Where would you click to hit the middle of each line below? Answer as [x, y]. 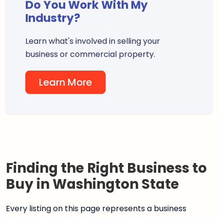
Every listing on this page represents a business [96, 209]
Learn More [66, 82]
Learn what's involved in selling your [93, 41]
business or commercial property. [90, 54]
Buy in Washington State [92, 184]
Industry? [53, 18]
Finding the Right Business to [106, 168]
